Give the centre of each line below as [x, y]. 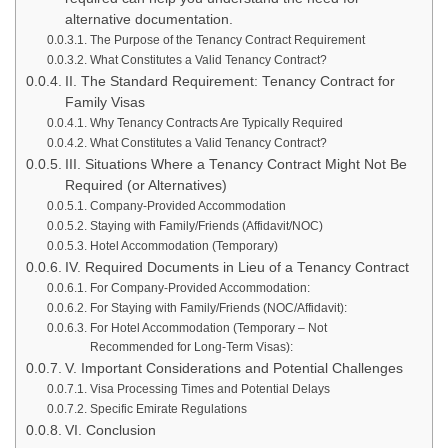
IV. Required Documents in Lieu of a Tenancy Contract [236, 267]
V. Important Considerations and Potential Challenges [233, 368]
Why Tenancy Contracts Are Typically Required [216, 122]
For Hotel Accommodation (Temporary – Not [208, 327]
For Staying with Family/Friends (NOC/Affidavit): [218, 307]
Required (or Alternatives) [145, 185]
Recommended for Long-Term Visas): [191, 346]
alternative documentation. [148, 19]
